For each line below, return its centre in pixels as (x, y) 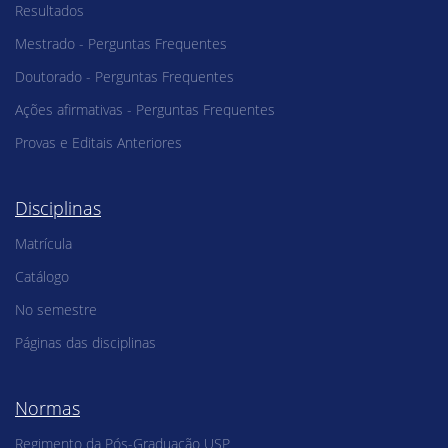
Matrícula (43, 243)
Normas (47, 407)
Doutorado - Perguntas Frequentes (124, 76)
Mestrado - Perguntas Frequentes (121, 43)
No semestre (56, 309)
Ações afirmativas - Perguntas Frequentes (145, 109)
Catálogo (42, 276)
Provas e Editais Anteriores (98, 142)
